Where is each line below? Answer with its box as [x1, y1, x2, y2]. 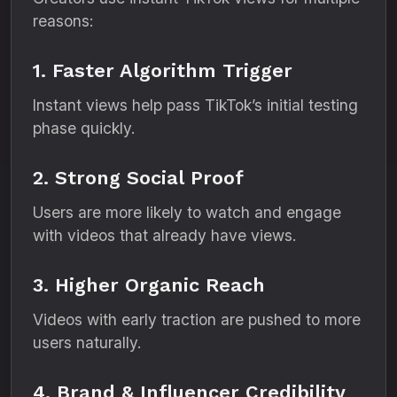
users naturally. [33, 333, 141, 352]
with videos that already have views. [33, 226, 296, 245]
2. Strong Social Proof [33, 167, 244, 189]
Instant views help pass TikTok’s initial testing [33, 96, 358, 114]
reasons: [33, 12, 93, 30]
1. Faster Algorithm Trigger [33, 59, 292, 82]
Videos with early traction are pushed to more [33, 310, 361, 329]
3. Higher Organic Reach [33, 274, 265, 296]
